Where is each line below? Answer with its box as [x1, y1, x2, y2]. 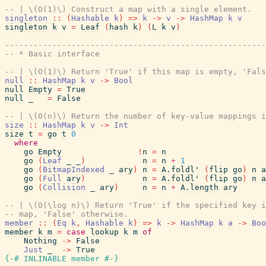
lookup [90, 227, 119, 236]
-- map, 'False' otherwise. [5, 210, 128, 218]
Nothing [24, 236, 57, 245]
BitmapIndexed [43, 165, 104, 174]
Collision [43, 183, 85, 192]
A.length [180, 183, 218, 192]
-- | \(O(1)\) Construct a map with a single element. [5, 5, 252, 14]
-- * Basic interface [5, 49, 100, 58]
